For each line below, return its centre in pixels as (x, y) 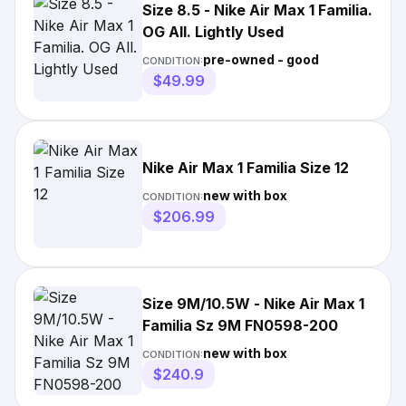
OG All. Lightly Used (213, 32)
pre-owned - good (261, 59)
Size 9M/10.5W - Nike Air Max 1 (253, 304)
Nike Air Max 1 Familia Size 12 (246, 168)
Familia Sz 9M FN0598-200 (240, 325)
